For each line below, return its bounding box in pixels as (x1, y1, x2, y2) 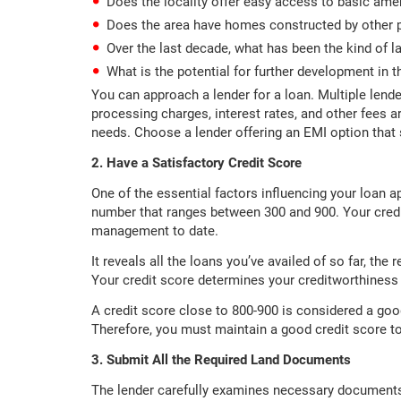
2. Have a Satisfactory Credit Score (91, 155, 302, 172)
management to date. (91, 223, 218, 240)
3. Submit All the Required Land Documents (91, 352, 351, 369)
